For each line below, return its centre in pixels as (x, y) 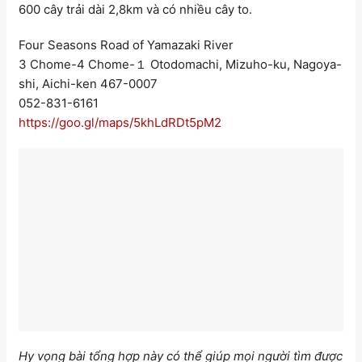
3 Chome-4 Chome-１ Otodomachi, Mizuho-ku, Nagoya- (180, 64)
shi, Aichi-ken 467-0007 (88, 83)
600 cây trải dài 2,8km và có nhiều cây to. (135, 10)
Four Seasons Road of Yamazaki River (126, 44)
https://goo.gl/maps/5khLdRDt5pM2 (120, 122)
